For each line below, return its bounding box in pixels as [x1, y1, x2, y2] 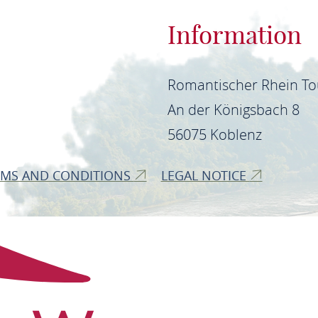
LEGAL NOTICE [160, 167, 250, 184]
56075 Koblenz [167, 125, 262, 144]
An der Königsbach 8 [167, 100, 300, 119]
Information [167, 19, 302, 50]
